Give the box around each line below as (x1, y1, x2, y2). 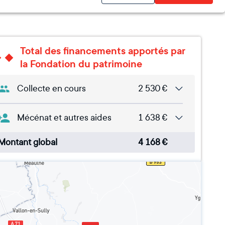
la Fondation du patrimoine (20, 57, 142, 71)
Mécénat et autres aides (17, 113, 111, 124)
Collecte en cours (17, 83, 86, 94)
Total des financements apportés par (20, 44, 185, 58)
